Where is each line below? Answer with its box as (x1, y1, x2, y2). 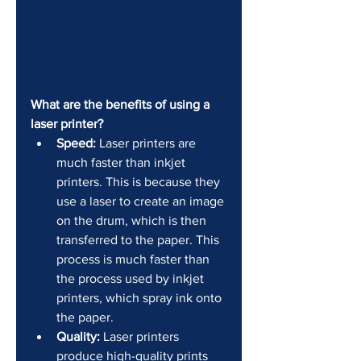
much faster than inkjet (56, 156, 189, 170)
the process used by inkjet (56, 272, 207, 286)
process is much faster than (56, 252, 213, 267)
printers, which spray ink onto (56, 291, 225, 305)
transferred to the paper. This (56, 233, 222, 247)
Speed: (56, 136, 96, 151)
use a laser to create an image (56, 194, 227, 209)
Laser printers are (96, 136, 199, 151)
